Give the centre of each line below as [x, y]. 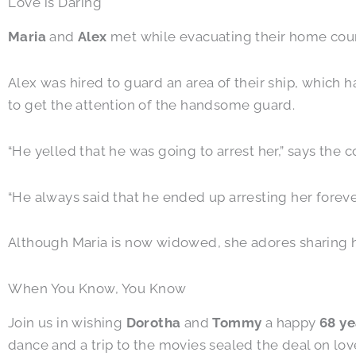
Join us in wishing [67, 323]
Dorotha [153, 323]
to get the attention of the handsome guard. [152, 105]
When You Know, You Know [97, 289]
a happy [291, 323]
